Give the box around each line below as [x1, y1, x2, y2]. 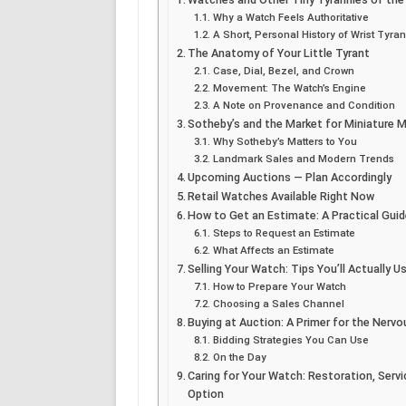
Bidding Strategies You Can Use [212, 333, 369, 346]
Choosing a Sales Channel [212, 296, 344, 310]
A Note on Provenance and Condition [212, 98, 395, 111]
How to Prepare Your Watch [212, 279, 346, 293]
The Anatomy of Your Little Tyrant [188, 45, 371, 60]
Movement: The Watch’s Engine [212, 81, 366, 94]
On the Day [212, 350, 266, 363]
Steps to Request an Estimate [212, 226, 355, 239]
